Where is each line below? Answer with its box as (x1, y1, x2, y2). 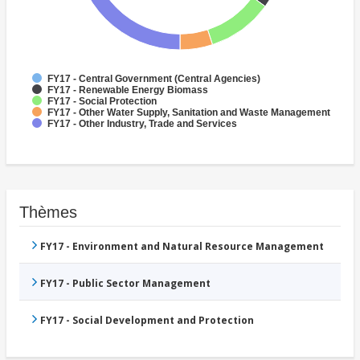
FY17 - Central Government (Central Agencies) (47, 72, 260, 84)
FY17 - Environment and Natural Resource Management (40, 239, 324, 253)
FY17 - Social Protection (47, 95, 157, 107)
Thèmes (19, 202, 77, 221)
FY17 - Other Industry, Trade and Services (47, 117, 237, 129)
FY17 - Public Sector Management (40, 276, 211, 290)
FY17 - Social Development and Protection (40, 313, 254, 327)
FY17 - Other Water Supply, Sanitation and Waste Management (47, 106, 330, 118)
